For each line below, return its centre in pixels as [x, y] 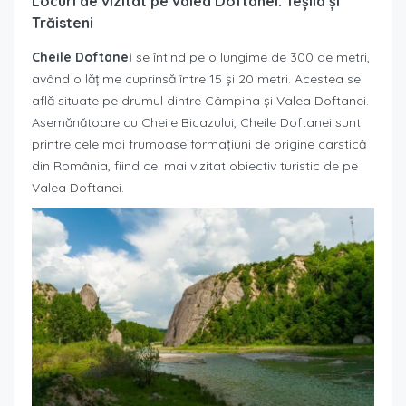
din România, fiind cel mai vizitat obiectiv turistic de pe [195, 165]
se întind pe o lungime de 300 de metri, [251, 57]
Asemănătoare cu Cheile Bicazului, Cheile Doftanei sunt [196, 122]
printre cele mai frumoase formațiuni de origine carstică [199, 144]
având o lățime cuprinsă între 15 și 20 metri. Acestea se [196, 78]
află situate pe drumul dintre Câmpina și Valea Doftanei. [200, 100]
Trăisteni [63, 22]
